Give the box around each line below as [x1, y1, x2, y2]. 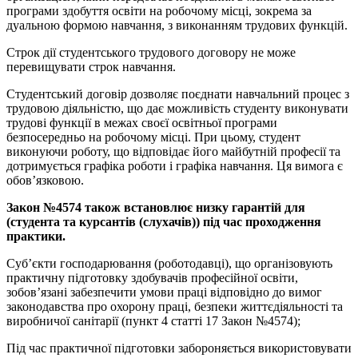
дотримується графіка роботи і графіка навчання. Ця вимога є [6, 158, 343, 173]
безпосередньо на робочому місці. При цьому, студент [6, 129, 300, 144]
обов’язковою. [6, 173, 84, 187]
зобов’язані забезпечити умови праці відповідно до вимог [6, 284, 322, 299]
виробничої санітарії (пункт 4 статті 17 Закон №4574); [6, 313, 300, 328]
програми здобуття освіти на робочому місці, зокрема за [6, 3, 312, 18]
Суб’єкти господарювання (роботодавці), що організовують [6, 256, 332, 270]
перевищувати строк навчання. [6, 59, 176, 74]
